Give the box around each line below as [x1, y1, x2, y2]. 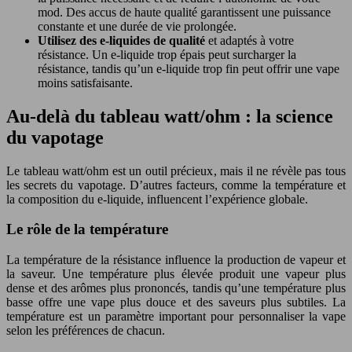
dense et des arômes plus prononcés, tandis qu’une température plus [6, 280, 346, 295]
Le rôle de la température [6, 221, 168, 238]
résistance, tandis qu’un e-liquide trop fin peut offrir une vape [38, 61, 339, 75]
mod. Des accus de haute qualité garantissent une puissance [38, 5, 331, 19]
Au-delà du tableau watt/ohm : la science [6, 105, 333, 126]
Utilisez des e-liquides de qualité [38, 33, 208, 47]
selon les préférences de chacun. [6, 323, 165, 337]
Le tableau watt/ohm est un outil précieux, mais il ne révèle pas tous [6, 163, 346, 178]
